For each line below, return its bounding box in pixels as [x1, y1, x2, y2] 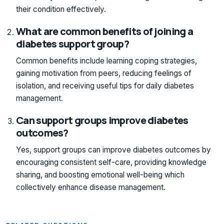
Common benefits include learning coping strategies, [16, 55, 197, 65]
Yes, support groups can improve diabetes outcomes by [16, 144, 211, 154]
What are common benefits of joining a [16, 24, 193, 38]
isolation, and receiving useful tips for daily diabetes [16, 80, 194, 90]
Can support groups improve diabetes [16, 113, 188, 127]
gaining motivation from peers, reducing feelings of [16, 68, 191, 78]
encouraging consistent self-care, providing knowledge [16, 157, 206, 167]
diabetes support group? [16, 37, 129, 51]
